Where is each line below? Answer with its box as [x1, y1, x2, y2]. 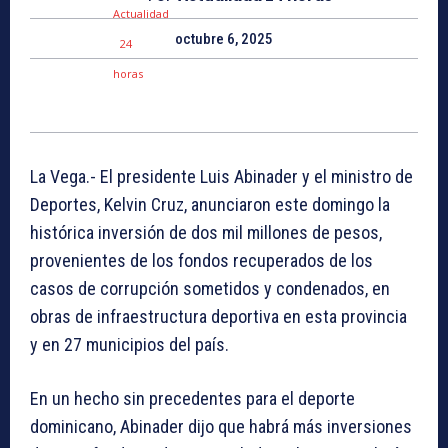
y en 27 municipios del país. [30, 334, 229, 356]
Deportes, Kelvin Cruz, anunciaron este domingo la [30, 194, 390, 216]
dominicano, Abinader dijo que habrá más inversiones [30, 416, 412, 438]
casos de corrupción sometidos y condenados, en [30, 278, 390, 300]
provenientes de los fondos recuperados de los [30, 250, 373, 272]
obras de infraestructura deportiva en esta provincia [30, 306, 407, 328]
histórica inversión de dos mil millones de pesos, [30, 222, 382, 244]
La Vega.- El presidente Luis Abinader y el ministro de [30, 166, 413, 188]
